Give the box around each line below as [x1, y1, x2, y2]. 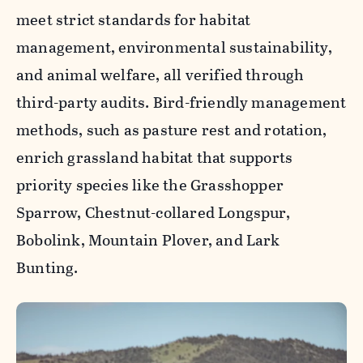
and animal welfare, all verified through [16, 62, 305, 87]
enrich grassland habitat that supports [16, 145, 293, 169]
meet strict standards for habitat [16, 7, 251, 32]
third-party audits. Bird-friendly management [16, 90, 347, 114]
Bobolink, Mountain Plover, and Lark [16, 228, 280, 252]
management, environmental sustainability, [16, 35, 332, 59]
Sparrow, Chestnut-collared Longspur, [16, 200, 290, 224]
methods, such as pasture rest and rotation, [16, 117, 327, 142]
